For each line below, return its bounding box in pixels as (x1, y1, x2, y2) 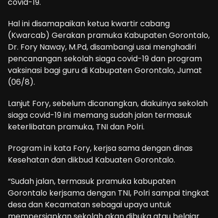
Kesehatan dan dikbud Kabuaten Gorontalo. (8, 154, 175, 165)
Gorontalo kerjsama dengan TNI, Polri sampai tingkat (8, 187, 209, 199)
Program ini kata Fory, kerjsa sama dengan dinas (8, 142, 193, 154)
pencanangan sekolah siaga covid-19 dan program (8, 53, 202, 64)
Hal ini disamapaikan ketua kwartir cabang (8, 18, 170, 29)
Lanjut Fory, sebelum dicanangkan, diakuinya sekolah (8, 97, 208, 109)
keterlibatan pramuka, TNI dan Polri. (8, 121, 145, 132)
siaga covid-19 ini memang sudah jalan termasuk (8, 109, 192, 121)
